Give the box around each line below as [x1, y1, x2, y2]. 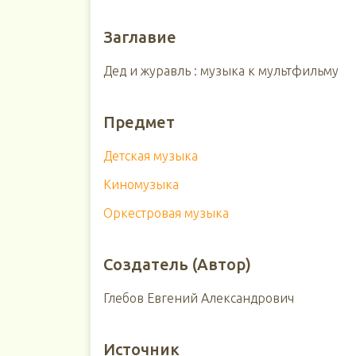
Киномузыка [103, 177, 179, 192]
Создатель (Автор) [103, 255, 251, 273]
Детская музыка [103, 149, 198, 163]
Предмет [103, 113, 175, 131]
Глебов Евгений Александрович [103, 291, 294, 305]
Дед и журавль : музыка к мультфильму [103, 64, 339, 78]
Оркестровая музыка [103, 206, 229, 220]
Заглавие [103, 28, 176, 46]
